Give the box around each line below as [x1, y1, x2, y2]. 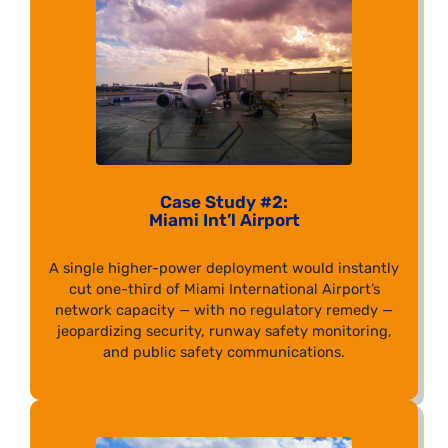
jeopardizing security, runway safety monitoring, [56, 322, 392, 341]
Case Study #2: [160, 192, 288, 213]
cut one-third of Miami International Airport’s [68, 280, 380, 299]
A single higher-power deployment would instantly [49, 259, 399, 278]
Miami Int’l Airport [148, 210, 300, 231]
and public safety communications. [103, 343, 345, 362]
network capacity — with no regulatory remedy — [55, 301, 393, 320]
